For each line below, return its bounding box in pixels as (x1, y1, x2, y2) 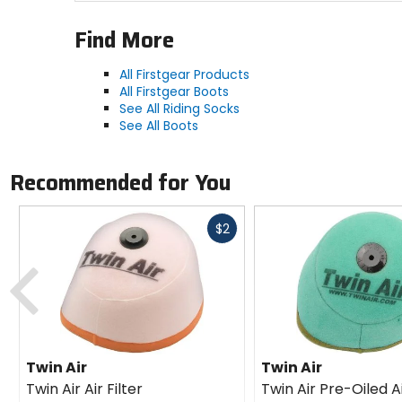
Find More (74, 23, 174, 58)
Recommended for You (9, 165, 231, 200)
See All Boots (118, 117, 198, 135)
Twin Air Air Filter (26, 379, 143, 400)
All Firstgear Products (118, 66, 249, 84)
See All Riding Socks (118, 100, 240, 118)
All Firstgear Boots (118, 83, 229, 101)
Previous (40, 252, 93, 271)
